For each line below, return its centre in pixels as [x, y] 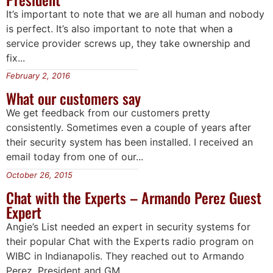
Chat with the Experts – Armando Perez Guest [134, 197]
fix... [16, 58]
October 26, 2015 [39, 175]
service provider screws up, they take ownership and [128, 44]
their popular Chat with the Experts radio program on [130, 241]
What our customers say [73, 98]
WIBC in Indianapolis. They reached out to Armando [125, 256]
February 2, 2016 [38, 76]
